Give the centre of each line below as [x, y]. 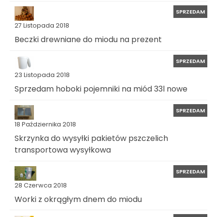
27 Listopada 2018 [42, 26]
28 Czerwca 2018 [41, 185]
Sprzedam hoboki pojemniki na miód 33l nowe [101, 89]
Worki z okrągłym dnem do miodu [78, 199]
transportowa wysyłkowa [63, 150]
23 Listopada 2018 [42, 75]
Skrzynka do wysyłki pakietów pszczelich [91, 138]
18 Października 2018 [45, 124]
